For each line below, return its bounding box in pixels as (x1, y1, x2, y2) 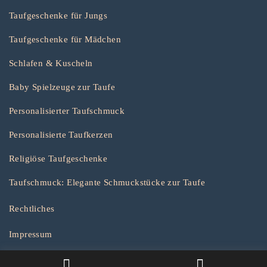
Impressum (9, 229, 52, 239)
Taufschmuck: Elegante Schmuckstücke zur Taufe (9, 178, 205, 187)
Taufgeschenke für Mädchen (9, 35, 121, 44)
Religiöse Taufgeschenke (9, 154, 108, 163)
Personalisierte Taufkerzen (9, 130, 113, 139)
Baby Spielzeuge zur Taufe (9, 82, 115, 92)
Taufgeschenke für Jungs (9, 11, 108, 20)
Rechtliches (9, 204, 55, 213)
